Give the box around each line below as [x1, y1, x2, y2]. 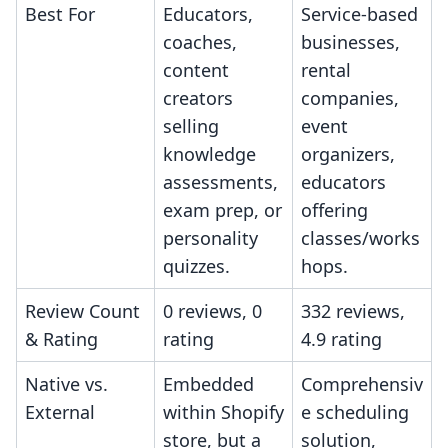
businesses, [301, 30, 400, 55]
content [163, 58, 229, 83]
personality [163, 226, 258, 251]
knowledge [163, 142, 256, 167]
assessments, [163, 170, 278, 195]
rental [301, 58, 351, 83]
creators [163, 86, 233, 111]
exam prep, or [163, 198, 282, 223]
